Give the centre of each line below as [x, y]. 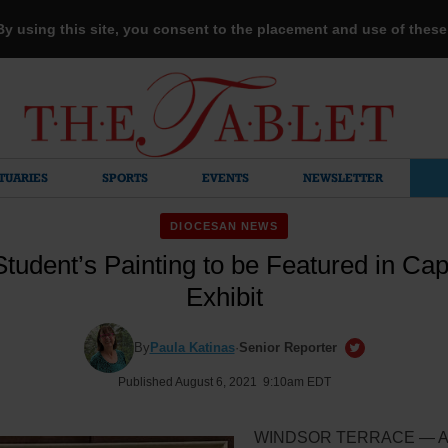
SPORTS [125, 177]
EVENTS [225, 177]
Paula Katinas [192, 347]
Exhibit [224, 297]
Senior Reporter [287, 347]
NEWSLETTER [343, 177]
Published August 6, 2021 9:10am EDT [224, 382]
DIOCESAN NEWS [224, 226]
